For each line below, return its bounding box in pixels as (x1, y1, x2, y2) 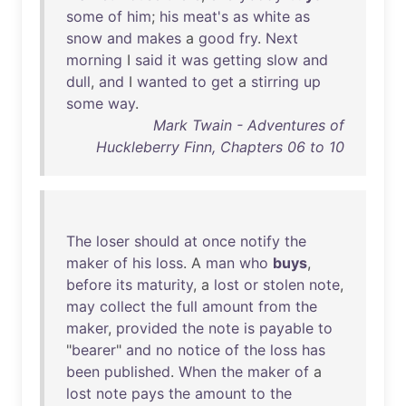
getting (213, 51, 262, 69)
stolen (263, 275, 304, 294)
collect (100, 297, 146, 315)
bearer (72, 341, 116, 359)
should (134, 232, 179, 250)
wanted (137, 72, 188, 91)
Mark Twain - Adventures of (153, 116, 344, 134)
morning (66, 51, 122, 69)
